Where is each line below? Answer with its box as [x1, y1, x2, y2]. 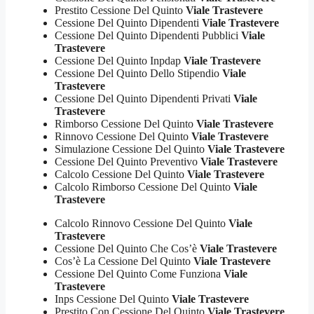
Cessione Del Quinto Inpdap [55, 55, 184, 67]
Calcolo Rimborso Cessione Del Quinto [55, 181, 233, 193]
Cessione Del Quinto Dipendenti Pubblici [55, 29, 241, 42]
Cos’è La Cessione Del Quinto [55, 255, 193, 268]
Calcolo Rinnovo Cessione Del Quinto [55, 217, 228, 230]
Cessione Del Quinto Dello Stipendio [55, 67, 222, 80]
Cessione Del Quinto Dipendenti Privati [55, 93, 233, 105]
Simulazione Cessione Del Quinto [55, 143, 207, 156]
